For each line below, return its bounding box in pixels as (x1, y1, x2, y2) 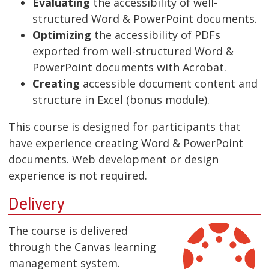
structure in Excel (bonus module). (32, 92, 210, 107)
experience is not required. (8, 168, 147, 183)
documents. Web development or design (8, 151, 219, 166)
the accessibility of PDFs (91, 27, 220, 42)
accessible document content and (80, 76, 258, 91)
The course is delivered (8, 223, 128, 238)
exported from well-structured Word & (32, 43, 234, 58)
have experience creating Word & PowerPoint (8, 135, 243, 150)
